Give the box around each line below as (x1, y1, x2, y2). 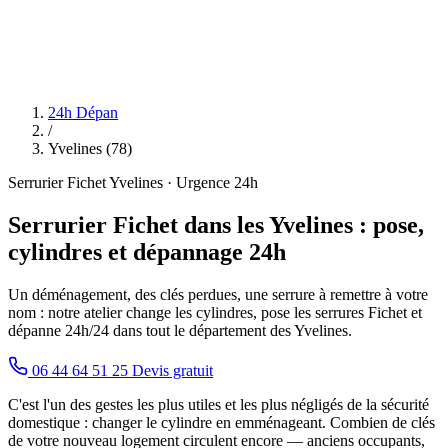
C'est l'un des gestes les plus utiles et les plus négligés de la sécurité (8, 395, 429, 413)
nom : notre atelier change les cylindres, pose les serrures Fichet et (8, 303, 422, 321)
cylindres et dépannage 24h (8, 238, 286, 265)
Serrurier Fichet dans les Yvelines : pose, (8, 211, 424, 238)
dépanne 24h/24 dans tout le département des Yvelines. (8, 321, 352, 339)
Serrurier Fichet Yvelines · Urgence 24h (8, 174, 258, 191)
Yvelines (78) (48, 140, 132, 157)
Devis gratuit (132, 361, 213, 379)
